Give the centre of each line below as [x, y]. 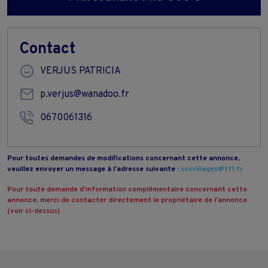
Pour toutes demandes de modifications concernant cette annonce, [124, 158]
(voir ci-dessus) [33, 211]
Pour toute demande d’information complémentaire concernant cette [127, 189]
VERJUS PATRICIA [80, 71]
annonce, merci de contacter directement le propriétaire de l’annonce [127, 200]
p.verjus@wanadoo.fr [85, 94]
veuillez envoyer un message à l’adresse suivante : [94, 169]
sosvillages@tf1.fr [212, 169]
